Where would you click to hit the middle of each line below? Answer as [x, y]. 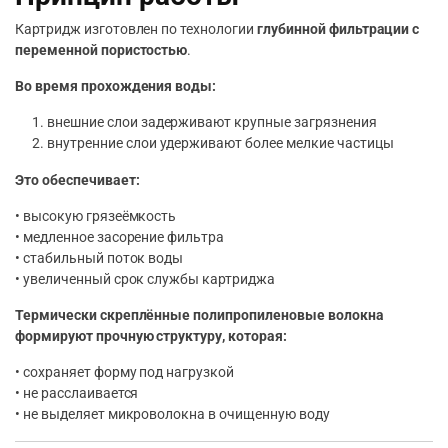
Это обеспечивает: [77, 180]
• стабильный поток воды [99, 258]
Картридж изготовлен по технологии [136, 29]
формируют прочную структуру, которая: [151, 336]
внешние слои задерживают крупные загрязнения [212, 122]
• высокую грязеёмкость [96, 216]
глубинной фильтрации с [338, 29]
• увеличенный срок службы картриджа [145, 279]
